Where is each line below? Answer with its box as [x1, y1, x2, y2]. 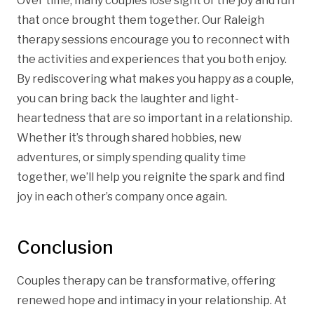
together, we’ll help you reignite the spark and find [17, 170, 285, 184]
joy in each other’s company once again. [17, 189, 227, 203]
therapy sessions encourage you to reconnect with [17, 32, 289, 46]
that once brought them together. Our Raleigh [17, 13, 264, 27]
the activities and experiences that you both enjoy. [17, 52, 287, 66]
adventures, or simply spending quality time [17, 150, 246, 164]
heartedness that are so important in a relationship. [17, 111, 292, 125]
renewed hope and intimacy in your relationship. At [17, 293, 287, 307]
